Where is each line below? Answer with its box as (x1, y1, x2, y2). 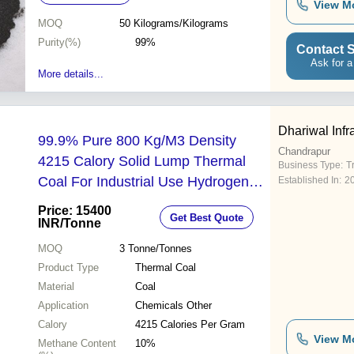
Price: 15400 (38, 204, 111, 218)
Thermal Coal (135, 262, 196, 274)
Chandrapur (278, 145, 330, 158)
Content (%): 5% (38, 194, 142, 211)
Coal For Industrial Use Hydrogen (38, 174, 249, 190)
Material (38, 281, 74, 293)
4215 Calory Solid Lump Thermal (38, 153, 246, 170)
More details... (38, 68, 104, 81)
